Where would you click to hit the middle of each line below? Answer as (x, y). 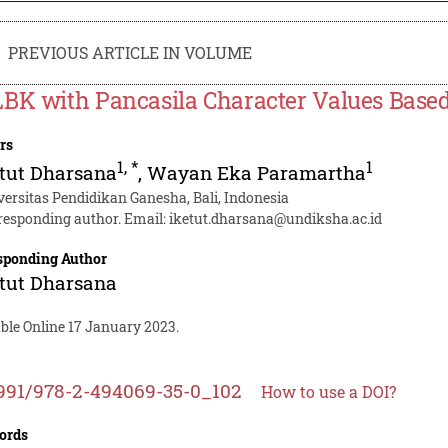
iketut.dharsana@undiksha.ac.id (276, 218)
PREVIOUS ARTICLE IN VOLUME (130, 52)
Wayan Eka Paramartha (257, 172)
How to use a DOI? (329, 391)
